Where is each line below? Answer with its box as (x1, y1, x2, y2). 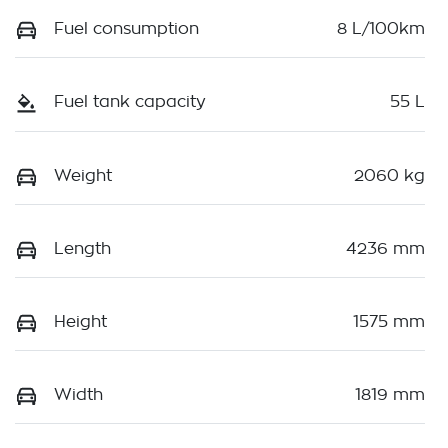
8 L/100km (337, 21, 425, 38)
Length (54, 240, 111, 257)
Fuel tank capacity (54, 94, 206, 111)
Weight (54, 167, 112, 184)
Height (54, 313, 107, 330)
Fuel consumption (54, 21, 199, 38)
